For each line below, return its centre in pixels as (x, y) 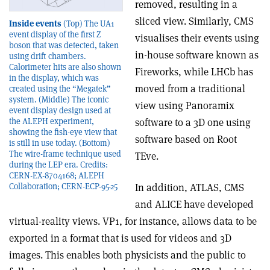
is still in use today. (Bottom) (60, 143)
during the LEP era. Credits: (58, 164)
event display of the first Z (55, 34)
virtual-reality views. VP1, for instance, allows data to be (133, 221)
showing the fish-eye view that (63, 132)
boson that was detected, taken (64, 45)
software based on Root (186, 140)
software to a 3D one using (193, 123)
